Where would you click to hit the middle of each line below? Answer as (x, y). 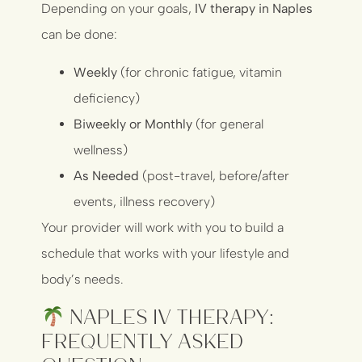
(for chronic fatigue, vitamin (200, 72)
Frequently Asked (143, 340)
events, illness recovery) (145, 201)
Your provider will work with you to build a (163, 227)
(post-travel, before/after (215, 175)
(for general (228, 124)
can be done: (80, 35)
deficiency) (107, 98)
